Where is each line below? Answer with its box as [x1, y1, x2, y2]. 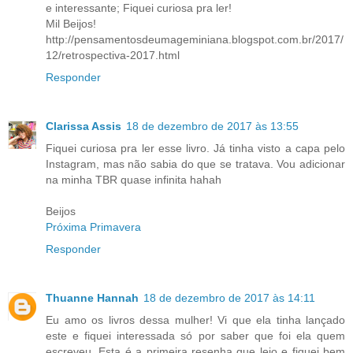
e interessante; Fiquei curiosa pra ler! [46, 2, 232, 15]
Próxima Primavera [46, 221, 141, 234]
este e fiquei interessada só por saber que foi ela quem [46, 329, 345, 343]
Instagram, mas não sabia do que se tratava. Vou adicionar [46, 158, 345, 171]
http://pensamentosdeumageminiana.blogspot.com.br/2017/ [46, 33, 344, 46]
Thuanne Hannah [46, 292, 139, 305]
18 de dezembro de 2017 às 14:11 [143, 292, 315, 305]
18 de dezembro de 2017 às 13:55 [126, 120, 299, 133]
